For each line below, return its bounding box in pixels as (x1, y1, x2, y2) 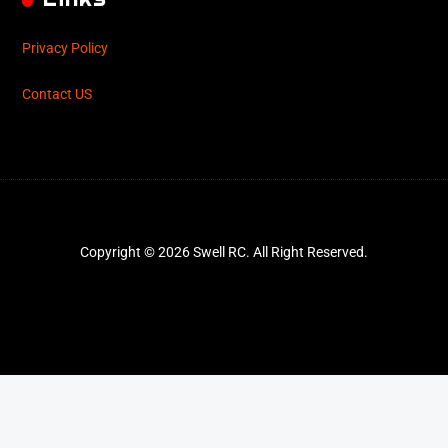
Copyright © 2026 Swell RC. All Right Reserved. (80, 243, 368, 261)
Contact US (22, 86, 93, 104)
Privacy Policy (22, 39, 109, 57)
